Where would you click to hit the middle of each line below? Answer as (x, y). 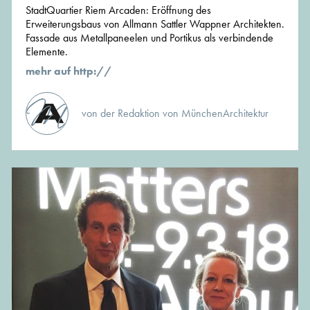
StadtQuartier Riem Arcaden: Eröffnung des (118, 10)
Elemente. (47, 52)
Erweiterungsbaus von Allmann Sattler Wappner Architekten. (155, 24)
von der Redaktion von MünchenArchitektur (175, 113)
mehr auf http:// (69, 71)
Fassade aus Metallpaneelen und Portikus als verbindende (149, 38)
